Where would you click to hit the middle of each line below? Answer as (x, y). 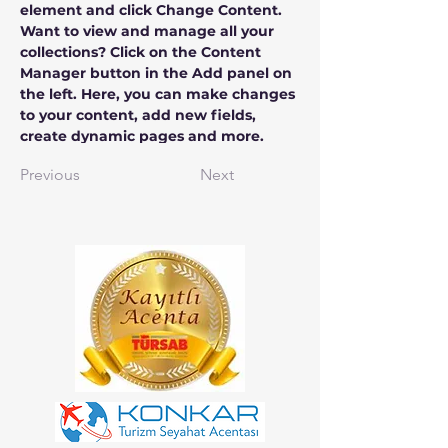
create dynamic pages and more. (142, 136)
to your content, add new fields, (140, 115)
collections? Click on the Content (142, 52)
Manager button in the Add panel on (158, 73)
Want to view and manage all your (149, 31)
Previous (50, 174)
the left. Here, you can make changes (159, 94)
